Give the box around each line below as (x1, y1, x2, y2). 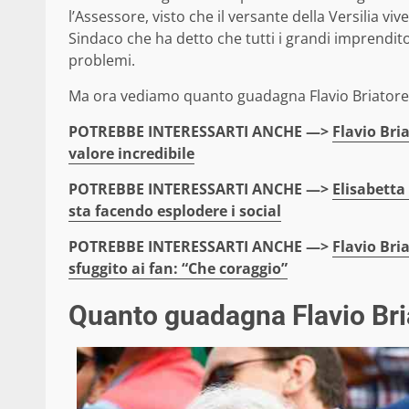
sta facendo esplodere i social (68, 200, 281, 221)
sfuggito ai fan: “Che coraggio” (68, 257, 288, 278)
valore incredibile (68, 142, 194, 163)
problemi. (68, 49, 135, 70)
